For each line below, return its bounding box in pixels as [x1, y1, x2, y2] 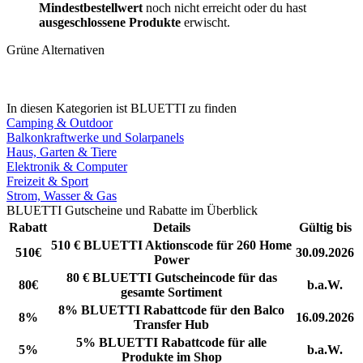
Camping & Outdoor [6, 115, 113, 130]
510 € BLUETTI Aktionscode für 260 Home [51, 237, 292, 252]
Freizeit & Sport [6, 173, 88, 188]
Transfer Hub [134, 317, 209, 331]
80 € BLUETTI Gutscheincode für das [66, 270, 277, 284]
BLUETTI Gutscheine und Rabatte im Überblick [6, 203, 258, 217]
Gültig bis [298, 220, 352, 234]
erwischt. [181, 15, 230, 29]
